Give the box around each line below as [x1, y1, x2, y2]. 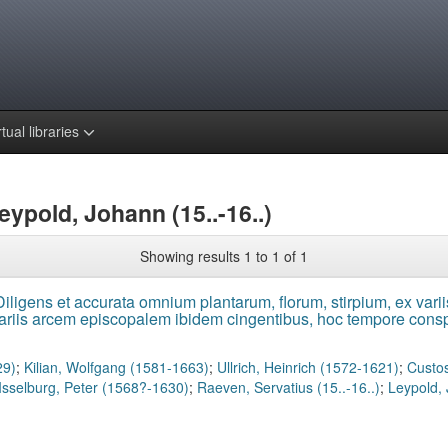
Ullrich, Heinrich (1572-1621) [216, 357, 399, 377]
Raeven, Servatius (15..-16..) [196, 377, 380, 397]
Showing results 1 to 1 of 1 [140, 246, 308, 266]
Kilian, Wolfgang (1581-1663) [23, 357, 209, 377]
